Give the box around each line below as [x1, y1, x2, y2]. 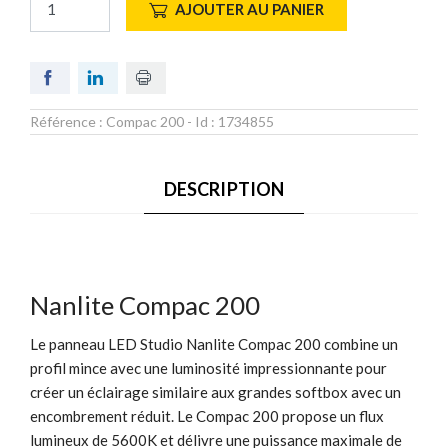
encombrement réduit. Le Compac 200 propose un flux [30, 406, 384, 425]
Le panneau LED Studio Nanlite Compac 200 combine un [30, 334, 398, 353]
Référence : [30, 112, 106, 130]
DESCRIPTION [163, 177, 285, 200]
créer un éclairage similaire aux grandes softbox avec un [30, 382, 401, 401]
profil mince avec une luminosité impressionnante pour [30, 358, 387, 377]
